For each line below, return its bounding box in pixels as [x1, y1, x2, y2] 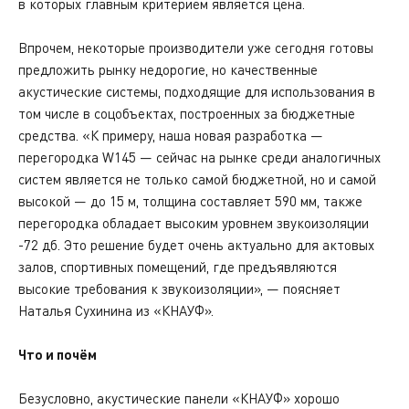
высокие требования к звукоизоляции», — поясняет [18, 280, 341, 297]
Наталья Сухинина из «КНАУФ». [18, 302, 214, 319]
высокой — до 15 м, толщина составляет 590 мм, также [18, 193, 362, 209]
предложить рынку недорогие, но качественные [18, 61, 318, 78]
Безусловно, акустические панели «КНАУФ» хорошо [18, 390, 340, 406]
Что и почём [18, 346, 97, 362]
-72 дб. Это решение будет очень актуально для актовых [18, 236, 374, 253]
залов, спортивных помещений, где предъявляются [18, 258, 337, 275]
